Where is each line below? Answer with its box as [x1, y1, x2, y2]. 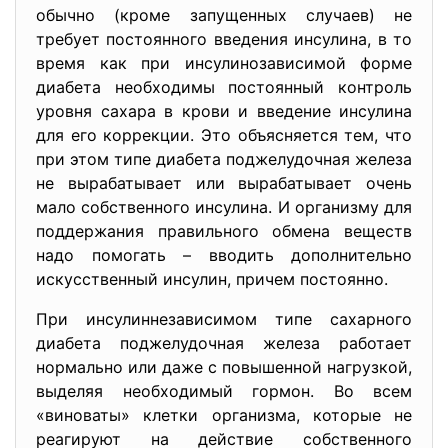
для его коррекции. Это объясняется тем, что [36, 125, 412, 145]
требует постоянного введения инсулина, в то [36, 29, 412, 49]
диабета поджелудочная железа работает [36, 333, 412, 353]
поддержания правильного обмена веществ [36, 221, 412, 241]
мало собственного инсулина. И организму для [36, 197, 412, 217]
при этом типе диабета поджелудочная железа [36, 149, 412, 169]
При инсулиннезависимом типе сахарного [36, 309, 412, 329]
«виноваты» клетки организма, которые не [36, 405, 412, 425]
